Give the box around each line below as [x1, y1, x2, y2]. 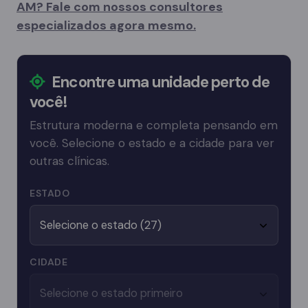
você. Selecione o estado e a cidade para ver [30, 135, 274, 151]
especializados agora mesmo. [16, 17, 196, 34]
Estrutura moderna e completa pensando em [30, 118, 278, 133]
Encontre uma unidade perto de [49, 72, 270, 93]
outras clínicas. [30, 153, 109, 169]
